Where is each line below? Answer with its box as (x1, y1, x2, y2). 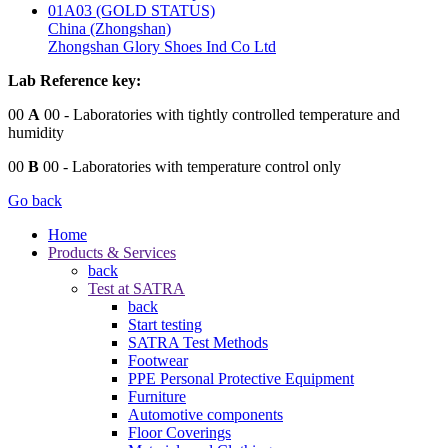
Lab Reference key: (8, 71, 141, 89)
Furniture (128, 387, 186, 405)
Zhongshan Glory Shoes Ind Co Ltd (48, 37, 276, 55)
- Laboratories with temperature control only (59, 157, 341, 175)
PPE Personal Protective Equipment (128, 369, 354, 387)
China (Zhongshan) (48, 19, 171, 37)
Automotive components (128, 405, 283, 423)
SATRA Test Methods (128, 333, 268, 351)
